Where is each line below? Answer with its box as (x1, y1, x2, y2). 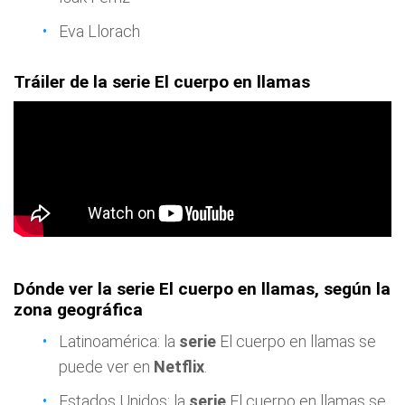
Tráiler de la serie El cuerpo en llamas (14, 71, 310, 92)
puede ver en (59, 356, 154, 376)
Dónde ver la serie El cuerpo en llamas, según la (14, 278, 391, 299)
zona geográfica (14, 298, 143, 320)
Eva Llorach (59, 21, 140, 41)
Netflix (154, 356, 204, 376)
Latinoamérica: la (59, 331, 179, 351)
